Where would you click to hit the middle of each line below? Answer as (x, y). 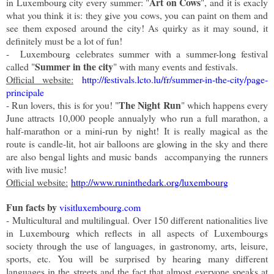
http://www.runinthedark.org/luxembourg (150, 182)
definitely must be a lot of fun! (64, 40)
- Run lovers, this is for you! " (63, 105)
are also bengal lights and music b (73, 156)
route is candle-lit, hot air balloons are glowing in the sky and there (137, 143)
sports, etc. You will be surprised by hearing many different (137, 258)
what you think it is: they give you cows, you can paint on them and (137, 15)
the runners (244, 156)
